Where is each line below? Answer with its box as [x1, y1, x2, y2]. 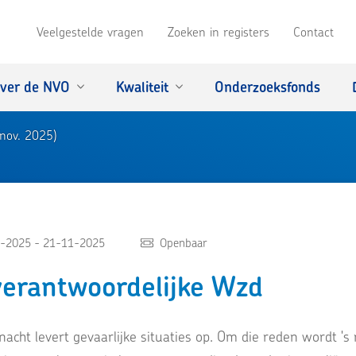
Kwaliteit [116, 77, 168, 97]
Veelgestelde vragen [37, 23, 144, 41]
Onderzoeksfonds [215, 77, 320, 97]
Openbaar [160, 234, 208, 252]
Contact [293, 23, 334, 41]
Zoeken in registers [168, 23, 269, 41]
